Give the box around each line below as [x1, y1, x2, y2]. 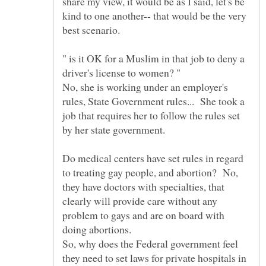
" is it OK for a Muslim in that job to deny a [62, 51, 245, 66]
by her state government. [62, 122, 169, 137]
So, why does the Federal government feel [62, 236, 238, 251]
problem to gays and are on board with [62, 208, 224, 223]
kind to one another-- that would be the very [62, 8, 246, 23]
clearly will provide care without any [62, 194, 217, 208]
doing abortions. [62, 222, 131, 237]
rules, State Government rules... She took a [62, 94, 245, 109]
